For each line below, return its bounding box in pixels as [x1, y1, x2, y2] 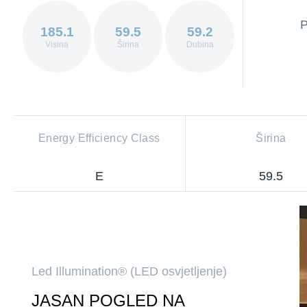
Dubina [186, 39, 214, 49]
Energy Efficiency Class [38, 132, 160, 145]
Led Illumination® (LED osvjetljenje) [31, 265, 227, 279]
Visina [45, 39, 69, 49]
